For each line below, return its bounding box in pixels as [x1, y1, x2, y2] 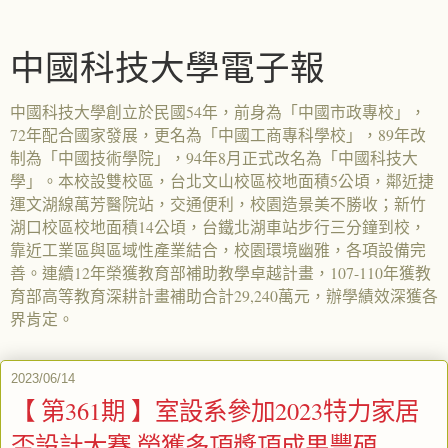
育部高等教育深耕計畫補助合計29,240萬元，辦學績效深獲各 [10, 285, 438, 306]
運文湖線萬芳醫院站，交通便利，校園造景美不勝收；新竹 [10, 193, 426, 214]
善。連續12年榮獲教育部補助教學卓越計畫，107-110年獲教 [10, 262, 431, 283]
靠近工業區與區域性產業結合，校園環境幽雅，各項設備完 [10, 239, 426, 260]
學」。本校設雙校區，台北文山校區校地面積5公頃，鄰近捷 [10, 170, 434, 191]
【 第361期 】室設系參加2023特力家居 [11, 394, 419, 427]
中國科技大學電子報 [10, 44, 325, 90]
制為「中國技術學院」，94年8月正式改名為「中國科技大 [10, 147, 418, 168]
